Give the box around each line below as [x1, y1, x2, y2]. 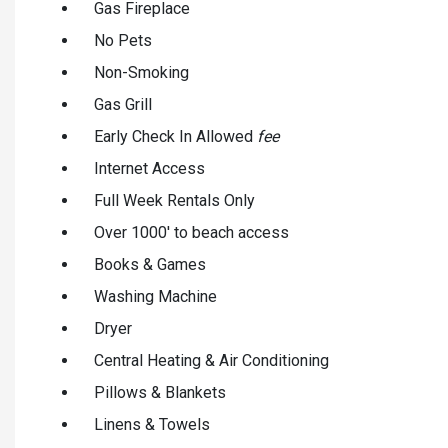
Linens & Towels [94, 414, 210, 434]
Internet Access [94, 158, 205, 178]
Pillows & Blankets [94, 382, 226, 402]
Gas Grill [94, 94, 152, 114]
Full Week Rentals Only [94, 190, 255, 210]
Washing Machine [94, 286, 217, 306]
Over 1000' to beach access [94, 222, 289, 242]
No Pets [94, 30, 152, 50]
